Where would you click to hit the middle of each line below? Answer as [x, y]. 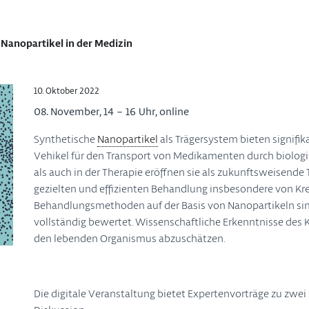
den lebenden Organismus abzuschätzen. [129, 238]
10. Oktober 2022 [66, 91]
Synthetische [65, 139]
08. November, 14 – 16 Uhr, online [111, 111]
